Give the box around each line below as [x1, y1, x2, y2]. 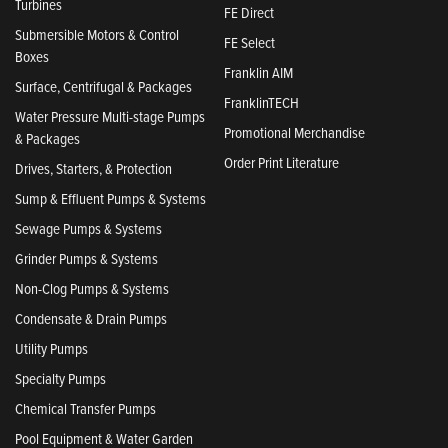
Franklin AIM [224, 61, 293, 83]
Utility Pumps [15, 337, 88, 359]
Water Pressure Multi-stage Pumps [15, 105, 205, 127]
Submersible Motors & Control [15, 23, 179, 45]
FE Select [224, 31, 275, 53]
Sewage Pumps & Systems [15, 217, 162, 239]
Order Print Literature [224, 151, 339, 173]
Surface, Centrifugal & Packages [15, 75, 192, 97]
